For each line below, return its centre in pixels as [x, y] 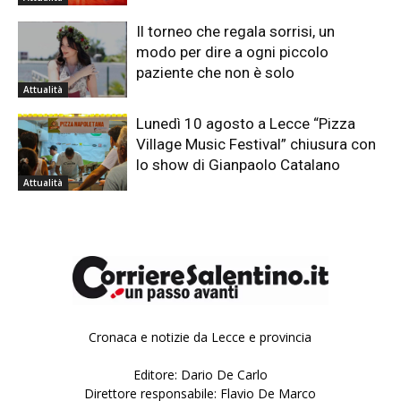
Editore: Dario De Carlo [200, 375]
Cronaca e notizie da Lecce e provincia [200, 337]
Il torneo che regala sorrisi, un [236, 31]
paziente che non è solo [216, 72]
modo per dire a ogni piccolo [233, 51]
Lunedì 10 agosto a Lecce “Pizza [246, 124]
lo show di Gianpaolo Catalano [239, 165]
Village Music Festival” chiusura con [256, 145]
